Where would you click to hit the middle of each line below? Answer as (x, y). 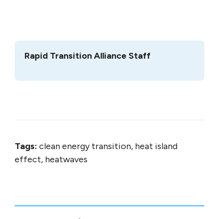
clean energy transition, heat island (107, 146)
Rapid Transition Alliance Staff (88, 56)
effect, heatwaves (51, 160)
